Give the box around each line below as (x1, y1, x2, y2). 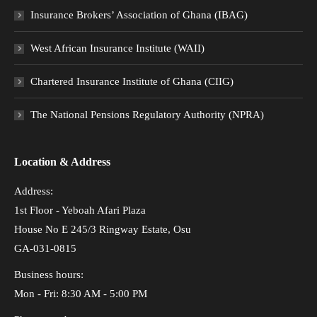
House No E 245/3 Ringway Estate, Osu (14, 224, 191, 236)
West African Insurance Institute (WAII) (30, 42, 204, 54)
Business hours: (14, 269, 83, 281)
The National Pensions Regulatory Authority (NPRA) (30, 109, 264, 121)
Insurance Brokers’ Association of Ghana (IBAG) (30, 9, 248, 21)
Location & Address (14, 156, 110, 168)
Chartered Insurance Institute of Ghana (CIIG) (30, 76, 234, 88)
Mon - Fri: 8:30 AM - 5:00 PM (14, 288, 147, 300)
